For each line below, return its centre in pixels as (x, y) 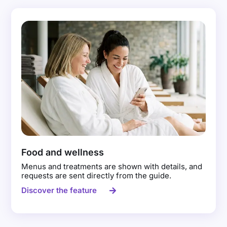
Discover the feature (59, 191)
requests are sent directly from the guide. (97, 176)
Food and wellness (63, 153)
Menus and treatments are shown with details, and (112, 167)
